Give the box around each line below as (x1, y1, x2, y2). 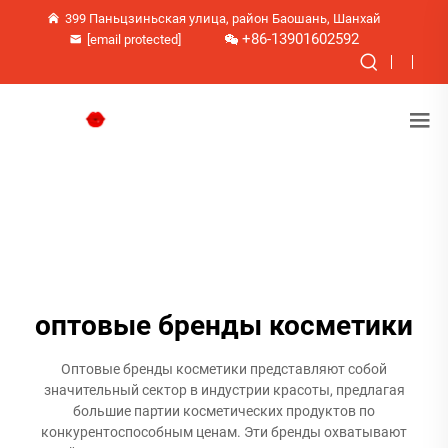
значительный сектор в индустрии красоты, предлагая (43, 382, 405, 398)
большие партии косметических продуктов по (73, 403, 375, 419)
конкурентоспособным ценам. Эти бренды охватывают (41, 424, 407, 440)
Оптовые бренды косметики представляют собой (61, 361, 387, 377)
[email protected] (87, 32, 181, 47)
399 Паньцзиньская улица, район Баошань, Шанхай (65, 11, 381, 26)
